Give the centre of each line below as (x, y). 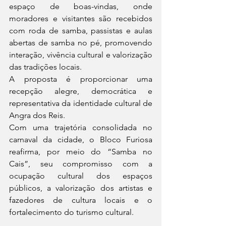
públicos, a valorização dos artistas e (81, 188)
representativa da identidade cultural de (81, 103)
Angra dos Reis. (37, 116)
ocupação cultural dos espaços (81, 176)
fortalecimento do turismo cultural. (71, 212)
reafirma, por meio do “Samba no (81, 152)
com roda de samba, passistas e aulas (81, 31)
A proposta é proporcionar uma (81, 79)
